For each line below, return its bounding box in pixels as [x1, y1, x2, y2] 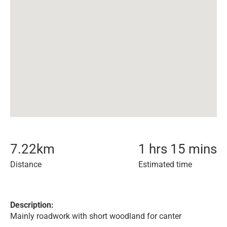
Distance [10, 160, 42, 169]
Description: [10, 200, 54, 210]
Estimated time [138, 160, 192, 169]
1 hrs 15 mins [138, 141, 217, 157]
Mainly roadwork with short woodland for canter [10, 211, 181, 221]
